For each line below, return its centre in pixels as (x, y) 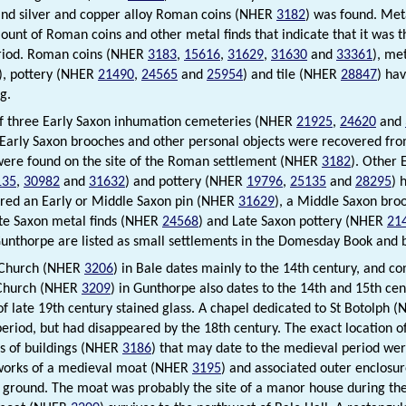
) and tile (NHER (292, 76)
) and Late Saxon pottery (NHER (293, 222)
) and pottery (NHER (186, 183)
